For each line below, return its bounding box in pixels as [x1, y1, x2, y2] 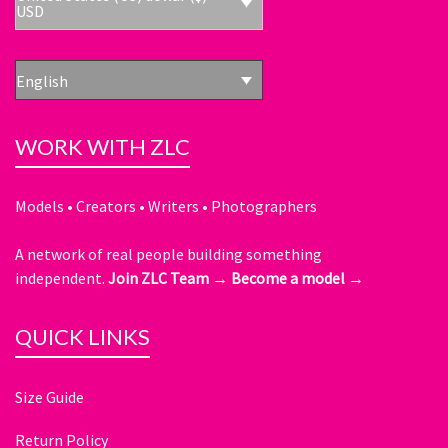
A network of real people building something [15, 244, 322, 265]
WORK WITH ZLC [15, 133, 190, 161]
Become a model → [231, 268, 364, 289]
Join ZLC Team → [108, 268, 228, 289]
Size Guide [15, 387, 84, 408]
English [16, 71, 68, 92]
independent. [15, 268, 108, 289]
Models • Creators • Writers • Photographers [15, 196, 317, 217]
